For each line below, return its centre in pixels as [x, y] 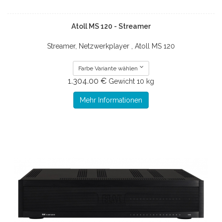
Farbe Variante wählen [108, 68]
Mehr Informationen [111, 100]
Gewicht [122, 81]
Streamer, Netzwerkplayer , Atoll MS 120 [111, 46]
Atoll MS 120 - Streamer [111, 26]
